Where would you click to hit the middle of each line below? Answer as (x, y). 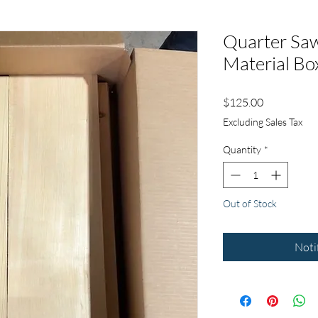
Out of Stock (250, 203)
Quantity (242, 149)
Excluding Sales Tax (263, 122)
